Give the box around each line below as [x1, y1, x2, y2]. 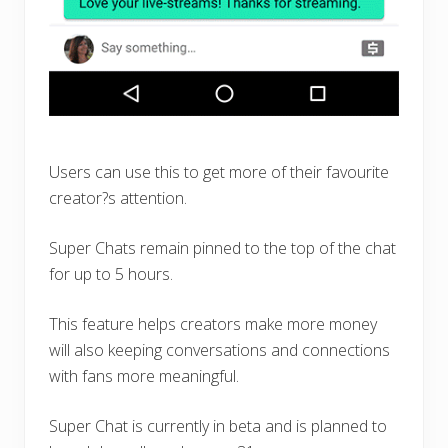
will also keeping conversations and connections [49, 338, 390, 361]
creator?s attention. [49, 186, 187, 209]
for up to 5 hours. [49, 262, 173, 285]
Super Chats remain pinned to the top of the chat [49, 236, 396, 259]
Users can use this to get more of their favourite [49, 160, 389, 183]
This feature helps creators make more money [49, 312, 377, 335]
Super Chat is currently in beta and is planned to [49, 414, 387, 437]
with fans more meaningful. [49, 364, 239, 387]
